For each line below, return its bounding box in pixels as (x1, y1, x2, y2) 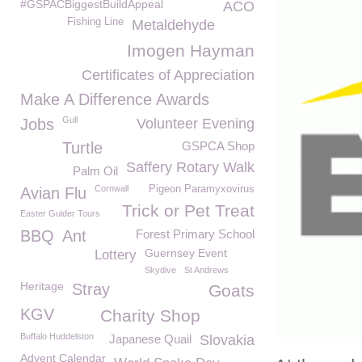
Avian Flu (20, 184, 86, 202)
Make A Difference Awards (20, 90, 209, 108)
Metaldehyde (132, 17, 215, 33)
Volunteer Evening (137, 116, 255, 132)
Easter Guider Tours (20, 208, 100, 218)
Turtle (62, 139, 103, 157)
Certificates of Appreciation (82, 67, 255, 83)
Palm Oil (73, 164, 118, 178)
